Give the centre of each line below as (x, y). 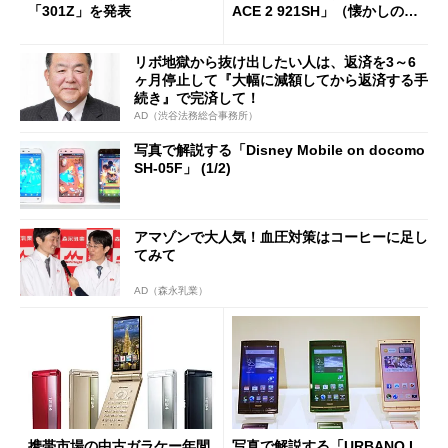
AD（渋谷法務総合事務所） (196, 115)
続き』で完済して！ (197, 98)
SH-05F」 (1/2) (182, 167)
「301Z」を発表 (79, 10)
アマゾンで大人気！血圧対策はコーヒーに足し (281, 237)
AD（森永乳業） (171, 291)
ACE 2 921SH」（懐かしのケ (325, 10)
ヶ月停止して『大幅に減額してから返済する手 (281, 80)
